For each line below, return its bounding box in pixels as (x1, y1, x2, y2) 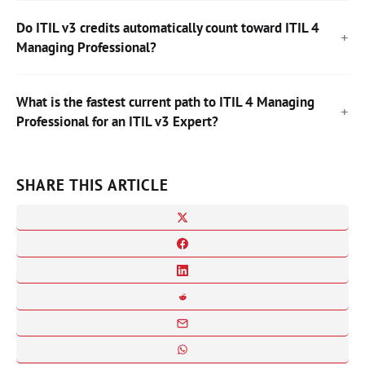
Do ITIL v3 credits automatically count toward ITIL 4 (16, 18, 319, 37)
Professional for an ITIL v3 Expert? (16, 112, 218, 130)
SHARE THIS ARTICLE (16, 174, 169, 195)
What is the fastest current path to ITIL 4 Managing (16, 92, 314, 111)
